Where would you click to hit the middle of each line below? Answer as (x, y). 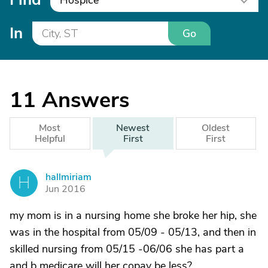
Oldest (216, 128)
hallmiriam (68, 177)
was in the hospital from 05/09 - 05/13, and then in (133, 232)
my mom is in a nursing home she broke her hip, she (133, 215)
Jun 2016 (66, 189)
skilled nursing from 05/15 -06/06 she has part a (127, 249)
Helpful (50, 139)
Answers (86, 100)
